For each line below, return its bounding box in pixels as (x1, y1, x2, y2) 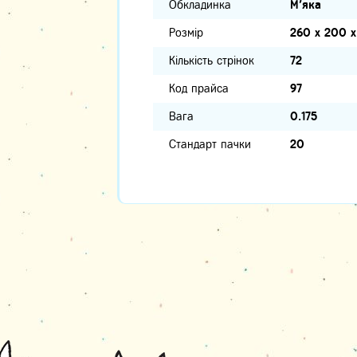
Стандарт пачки (169, 137, 251, 151)
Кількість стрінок (169, 53, 254, 67)
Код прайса (169, 81, 229, 95)
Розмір (169, 25, 203, 39)
